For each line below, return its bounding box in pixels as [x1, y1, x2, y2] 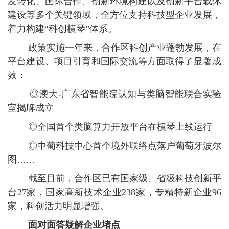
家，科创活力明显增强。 [8, 201, 109, 211]
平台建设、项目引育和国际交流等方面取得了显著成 [8, 56, 221, 66]
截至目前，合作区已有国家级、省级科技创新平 [8, 173, 221, 184]
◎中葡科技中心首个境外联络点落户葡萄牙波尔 [8, 141, 221, 151]
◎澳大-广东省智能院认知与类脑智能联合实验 [8, 89, 221, 99]
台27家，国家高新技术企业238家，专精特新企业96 [8, 187, 221, 197]
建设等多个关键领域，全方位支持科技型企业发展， [8, 10, 221, 20]
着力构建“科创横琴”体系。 [8, 24, 117, 34]
